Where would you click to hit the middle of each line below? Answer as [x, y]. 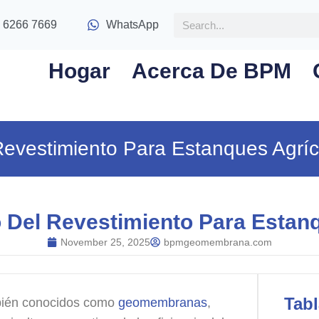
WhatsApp [133, 25]
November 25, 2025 [105, 242]
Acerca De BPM [212, 71]
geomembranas [163, 303]
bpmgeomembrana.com [218, 242]
